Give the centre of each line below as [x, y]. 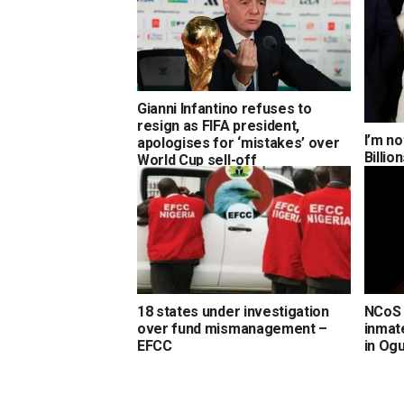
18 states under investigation [233, 311]
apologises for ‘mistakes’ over [239, 142]
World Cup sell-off [197, 160]
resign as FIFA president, [218, 125]
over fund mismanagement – [232, 328]
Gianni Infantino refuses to [225, 108]
